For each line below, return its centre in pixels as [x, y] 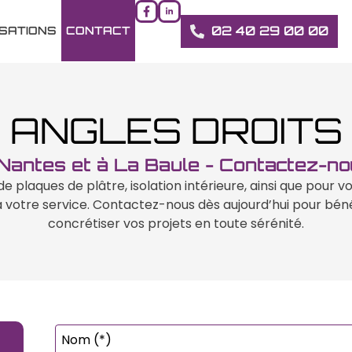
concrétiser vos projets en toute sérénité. [176, 224]
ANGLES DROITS [176, 131]
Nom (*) [87, 339]
